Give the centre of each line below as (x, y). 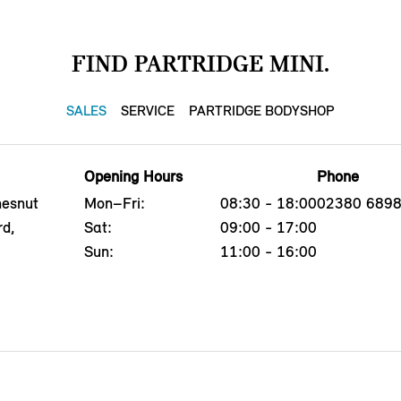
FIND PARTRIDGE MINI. (200, 63)
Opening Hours (133, 176)
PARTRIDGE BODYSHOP (262, 110)
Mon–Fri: (114, 203)
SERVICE (148, 110)
